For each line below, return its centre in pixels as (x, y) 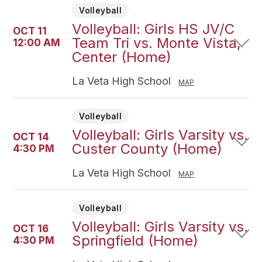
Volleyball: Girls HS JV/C (154, 29)
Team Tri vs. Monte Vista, (157, 43)
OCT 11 (30, 31)
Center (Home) (122, 57)
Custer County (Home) (147, 149)
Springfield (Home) (135, 241)
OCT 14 (31, 137)
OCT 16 (31, 229)
